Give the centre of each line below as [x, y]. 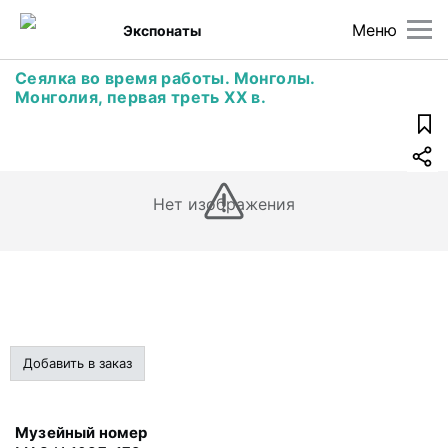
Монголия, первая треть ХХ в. [141, 97]
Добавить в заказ [77, 363]
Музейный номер [81, 432]
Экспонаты [162, 30]
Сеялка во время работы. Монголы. [165, 78]
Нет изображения [224, 204]
